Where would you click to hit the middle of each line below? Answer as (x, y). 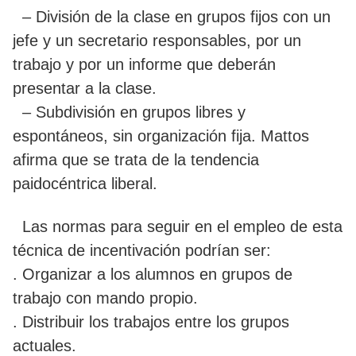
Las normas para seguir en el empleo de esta (178, 226)
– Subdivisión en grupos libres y (129, 112)
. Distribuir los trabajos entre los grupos (151, 321)
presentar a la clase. (85, 88)
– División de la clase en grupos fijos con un (172, 16)
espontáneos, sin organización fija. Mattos (161, 135)
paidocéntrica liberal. (85, 183)
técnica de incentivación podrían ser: (142, 250)
